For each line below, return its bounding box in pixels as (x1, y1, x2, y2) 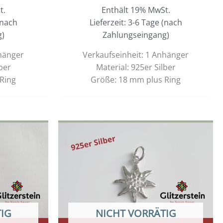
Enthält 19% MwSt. (101, 4, 170, 15)
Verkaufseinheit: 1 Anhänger (83, 49, 189, 60)
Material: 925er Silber (96, 61, 176, 73)
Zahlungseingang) (102, 29, 169, 40)
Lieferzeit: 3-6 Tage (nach (89, 16, 182, 28)
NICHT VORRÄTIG (95, 206, 176, 220)
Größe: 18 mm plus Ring (91, 74, 181, 85)
